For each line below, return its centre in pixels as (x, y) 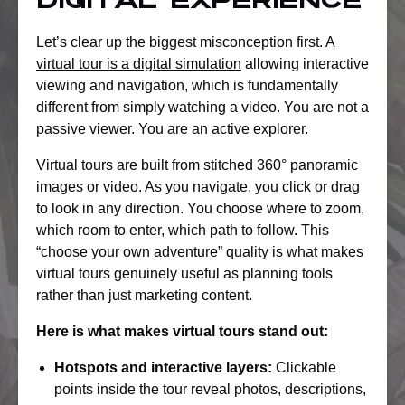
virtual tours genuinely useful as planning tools (184, 273)
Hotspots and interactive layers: (163, 367)
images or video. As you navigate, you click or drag (198, 187)
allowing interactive (305, 64)
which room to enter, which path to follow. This (183, 230)
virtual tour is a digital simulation (139, 64)
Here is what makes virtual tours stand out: (182, 331)
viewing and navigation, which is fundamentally (187, 85)
